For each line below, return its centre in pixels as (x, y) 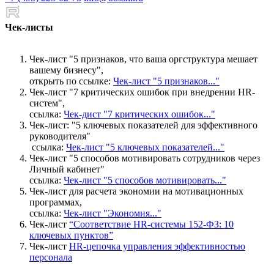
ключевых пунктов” (71, 235)
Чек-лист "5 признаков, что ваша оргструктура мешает (143, 59)
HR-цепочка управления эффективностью (157, 246)
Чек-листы (29, 27)
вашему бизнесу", (69, 70)
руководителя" (60, 136)
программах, (56, 202)
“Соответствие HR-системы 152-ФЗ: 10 (151, 224)
